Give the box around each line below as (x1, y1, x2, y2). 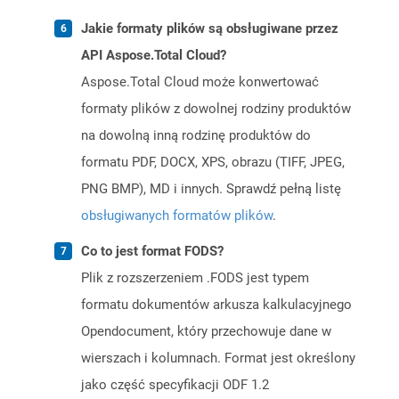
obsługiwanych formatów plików (81, 208, 273, 224)
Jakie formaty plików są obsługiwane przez (81, 20, 338, 37)
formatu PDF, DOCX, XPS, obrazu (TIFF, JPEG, (81, 154, 345, 171)
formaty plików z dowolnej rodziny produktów (81, 101, 351, 118)
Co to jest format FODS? (81, 243, 224, 260)
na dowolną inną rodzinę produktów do (81, 127, 311, 144)
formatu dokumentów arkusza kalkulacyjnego (81, 297, 352, 313)
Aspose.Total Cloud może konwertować (81, 74, 319, 91)
